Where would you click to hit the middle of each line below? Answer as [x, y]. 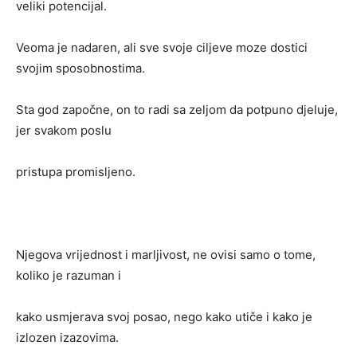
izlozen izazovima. [67, 338]
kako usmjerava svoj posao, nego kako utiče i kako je [164, 317]
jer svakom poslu [64, 131]
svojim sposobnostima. [80, 69]
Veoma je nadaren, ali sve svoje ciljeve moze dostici [162, 48]
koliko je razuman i [69, 276]
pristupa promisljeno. [76, 172]
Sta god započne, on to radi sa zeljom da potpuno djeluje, [177, 110]
